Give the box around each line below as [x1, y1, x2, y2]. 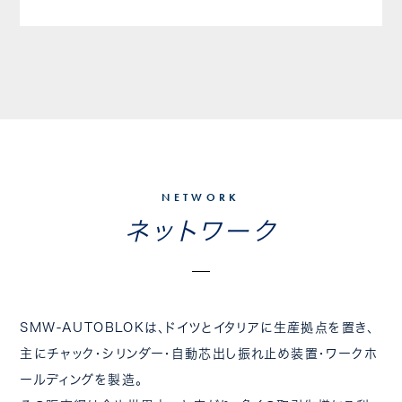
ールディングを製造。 [20, 373, 144, 386]
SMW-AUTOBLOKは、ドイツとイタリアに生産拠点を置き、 [20, 321, 375, 334]
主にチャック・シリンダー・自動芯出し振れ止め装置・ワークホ [20, 347, 378, 360]
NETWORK [162, 190, 240, 205]
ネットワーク [124, 218, 278, 243]
